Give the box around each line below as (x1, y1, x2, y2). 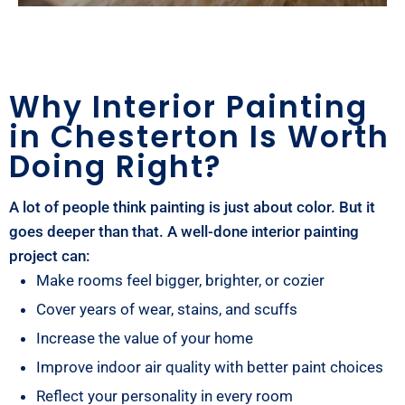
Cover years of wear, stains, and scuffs (36, 299, 297, 318)
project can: (9, 246, 89, 265)
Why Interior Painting (9, 85, 368, 128)
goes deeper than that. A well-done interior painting (9, 221, 359, 240)
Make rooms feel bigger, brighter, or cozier (36, 270, 325, 289)
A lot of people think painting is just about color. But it (9, 197, 375, 216)
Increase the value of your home (36, 328, 253, 347)
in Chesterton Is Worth (9, 115, 390, 158)
